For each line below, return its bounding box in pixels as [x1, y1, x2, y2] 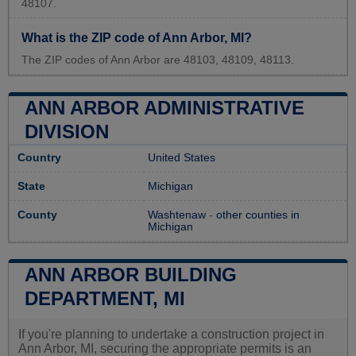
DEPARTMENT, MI [25, 287, 185, 309]
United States [148, 151, 215, 164]
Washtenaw [148, 208, 206, 221]
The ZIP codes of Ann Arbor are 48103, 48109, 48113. [21, 53, 294, 66]
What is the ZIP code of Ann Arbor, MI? [21, 30, 252, 44]
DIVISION [25, 120, 109, 142]
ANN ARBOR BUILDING [25, 263, 237, 285]
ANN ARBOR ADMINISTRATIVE [25, 96, 304, 118]
